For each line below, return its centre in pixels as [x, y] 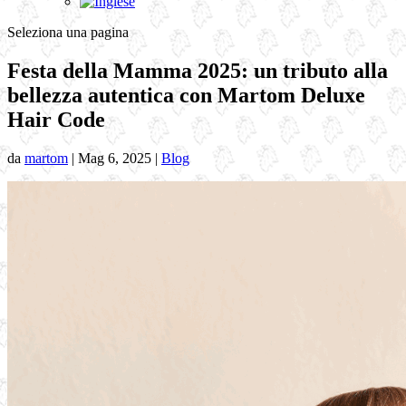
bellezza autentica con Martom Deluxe [186, 95]
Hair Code [56, 119]
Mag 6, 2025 [115, 158]
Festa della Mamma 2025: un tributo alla [198, 70]
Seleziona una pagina [68, 32]
